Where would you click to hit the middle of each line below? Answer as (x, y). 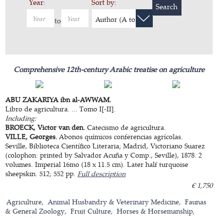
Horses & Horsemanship (155, 211)
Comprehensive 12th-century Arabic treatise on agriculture (109, 70)
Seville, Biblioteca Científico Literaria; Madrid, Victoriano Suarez (105, 146)
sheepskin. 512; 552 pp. (42, 174)
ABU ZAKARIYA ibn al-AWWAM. (59, 100)
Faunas (196, 202)
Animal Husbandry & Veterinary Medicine (114, 202)
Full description (102, 174)
